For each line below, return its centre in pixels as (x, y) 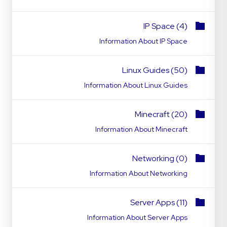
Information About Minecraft (141, 129)
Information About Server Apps (137, 217)
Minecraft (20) (161, 114)
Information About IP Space (143, 41)
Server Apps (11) (159, 202)
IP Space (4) (165, 26)
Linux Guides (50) (155, 70)
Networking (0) (160, 158)
